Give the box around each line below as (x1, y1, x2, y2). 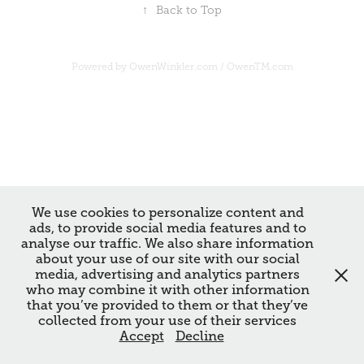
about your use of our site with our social (35, 252, 300, 266)
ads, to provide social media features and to (28, 221, 306, 236)
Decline (175, 329, 224, 344)
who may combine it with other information (25, 283, 310, 297)
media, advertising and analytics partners (35, 267, 300, 282)
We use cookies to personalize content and (31, 206, 304, 220)
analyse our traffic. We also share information (21, 236, 314, 251)
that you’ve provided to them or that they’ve (27, 298, 308, 313)
